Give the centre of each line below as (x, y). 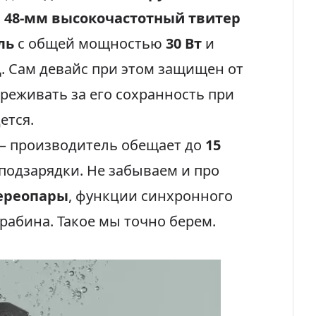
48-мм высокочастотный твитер (122, 18)
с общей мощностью (90, 43)
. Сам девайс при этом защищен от (122, 69)
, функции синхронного (151, 196)
